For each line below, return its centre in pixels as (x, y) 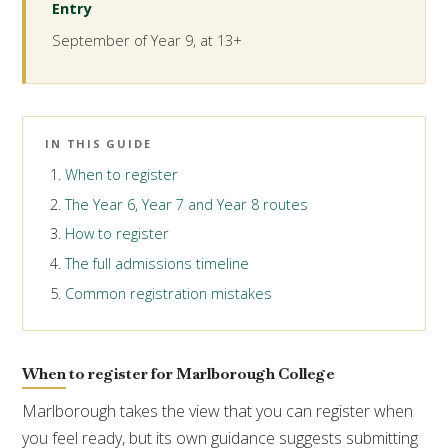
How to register (116, 234)
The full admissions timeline (156, 264)
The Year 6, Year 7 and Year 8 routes (186, 204)
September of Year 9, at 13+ (147, 40)
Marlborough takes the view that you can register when (218, 410)
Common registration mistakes (168, 293)
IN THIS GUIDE (98, 143)
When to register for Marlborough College (179, 373)
